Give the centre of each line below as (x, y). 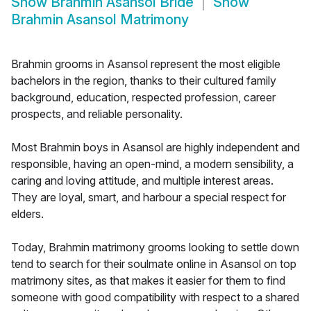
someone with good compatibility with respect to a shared (155, 297)
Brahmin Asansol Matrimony (100, 20)
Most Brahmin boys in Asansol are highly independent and (155, 148)
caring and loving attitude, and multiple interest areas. (142, 181)
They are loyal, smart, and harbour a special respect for (149, 197)
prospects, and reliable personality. (97, 114)
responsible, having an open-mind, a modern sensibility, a (152, 164)
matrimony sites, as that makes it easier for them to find (148, 281)
